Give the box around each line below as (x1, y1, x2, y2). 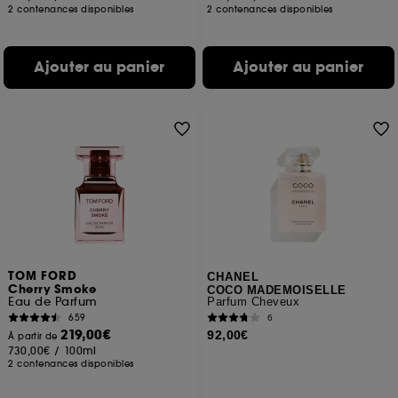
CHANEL (207, 270, 260, 283)
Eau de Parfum (8, 294, 98, 309)
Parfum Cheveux (207, 295, 300, 308)
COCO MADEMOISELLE (207, 283, 346, 297)
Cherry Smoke (8, 282, 97, 298)
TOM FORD (8, 268, 78, 284)
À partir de (8, 330, 61, 342)
